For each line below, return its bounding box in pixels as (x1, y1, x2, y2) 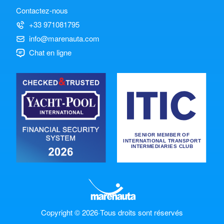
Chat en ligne (29, 47, 71, 57)
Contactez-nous (16, 5, 68, 15)
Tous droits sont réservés (100, 207, 183, 217)
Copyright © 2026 (41, 207, 98, 217)
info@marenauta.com (29, 33, 99, 43)
